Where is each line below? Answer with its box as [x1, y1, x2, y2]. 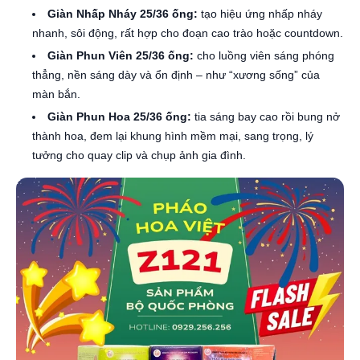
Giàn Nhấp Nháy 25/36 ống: [47, 7, 198, 21]
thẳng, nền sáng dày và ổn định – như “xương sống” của [32, 68, 320, 82]
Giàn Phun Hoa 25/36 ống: [47, 110, 191, 124]
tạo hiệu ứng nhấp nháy [198, 7, 322, 21]
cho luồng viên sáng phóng [194, 49, 334, 63]
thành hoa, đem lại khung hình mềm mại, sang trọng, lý [32, 129, 313, 143]
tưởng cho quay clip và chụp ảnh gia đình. [32, 149, 246, 162]
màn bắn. [32, 88, 80, 101]
